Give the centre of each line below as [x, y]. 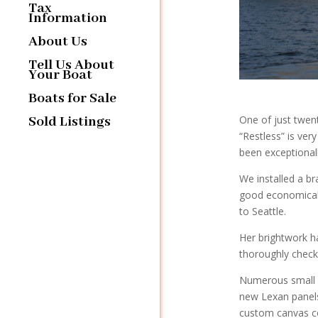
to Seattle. [262, 212]
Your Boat [60, 75]
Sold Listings [70, 121]
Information [68, 18]
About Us [58, 41]
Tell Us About [71, 65]
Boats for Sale [72, 98]
